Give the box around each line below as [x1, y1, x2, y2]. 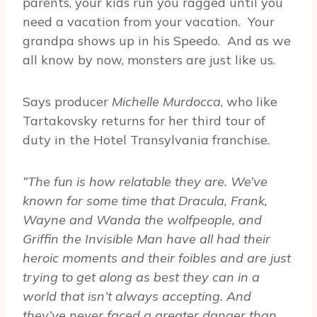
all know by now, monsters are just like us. [23, 52, 275, 69]
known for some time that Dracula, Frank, [23, 192, 267, 209]
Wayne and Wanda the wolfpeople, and [23, 212, 262, 229]
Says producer [23, 93, 112, 110]
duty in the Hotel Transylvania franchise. [23, 132, 270, 149]
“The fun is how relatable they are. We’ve [23, 173, 267, 190]
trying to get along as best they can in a [23, 269, 260, 286]
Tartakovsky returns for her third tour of [23, 113, 265, 129]
